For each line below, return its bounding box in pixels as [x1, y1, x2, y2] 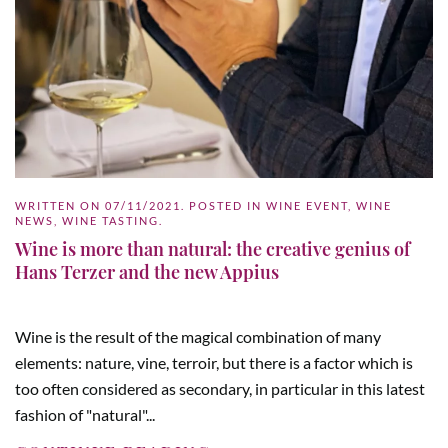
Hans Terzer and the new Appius [15, 260, 279, 285]
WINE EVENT [266, 199, 348, 213]
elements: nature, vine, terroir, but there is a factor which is [15, 353, 413, 373]
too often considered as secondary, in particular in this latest [15, 379, 425, 399]
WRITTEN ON [15, 199, 105, 213]
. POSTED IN [181, 199, 266, 213]
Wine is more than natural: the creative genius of [15, 237, 410, 262]
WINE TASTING [62, 214, 159, 228]
